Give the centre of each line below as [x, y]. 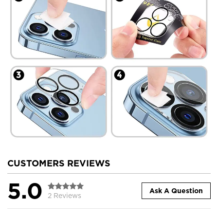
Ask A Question [176, 191]
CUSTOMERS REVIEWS [59, 163]
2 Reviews [64, 195]
